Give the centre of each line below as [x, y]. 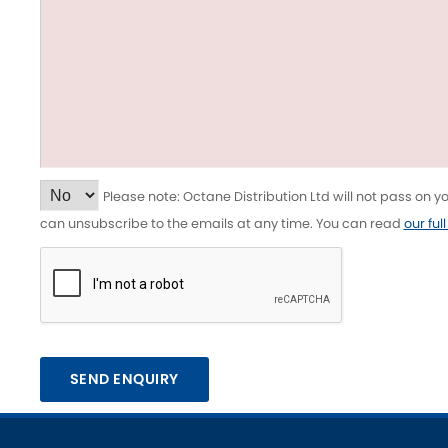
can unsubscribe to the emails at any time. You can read [221, 224]
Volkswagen [179, 85]
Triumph [407, 41]
